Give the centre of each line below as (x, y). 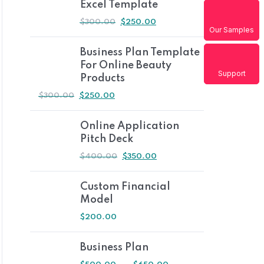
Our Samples (232, 30)
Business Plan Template (140, 52)
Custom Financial (125, 187)
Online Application (130, 126)
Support (232, 74)
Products (103, 78)
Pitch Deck (107, 139)
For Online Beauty (126, 65)
